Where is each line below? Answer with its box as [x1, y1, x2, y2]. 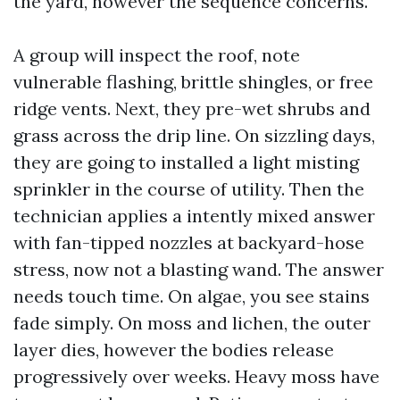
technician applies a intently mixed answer [13, 204, 375, 227]
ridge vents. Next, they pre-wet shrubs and [13, 97, 371, 120]
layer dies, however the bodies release [13, 338, 334, 361]
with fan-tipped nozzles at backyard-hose [13, 231, 364, 254]
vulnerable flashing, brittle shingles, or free [13, 71, 373, 93]
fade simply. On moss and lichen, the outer [13, 312, 371, 334]
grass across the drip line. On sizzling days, [13, 124, 375, 146]
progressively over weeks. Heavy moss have [13, 365, 379, 387]
